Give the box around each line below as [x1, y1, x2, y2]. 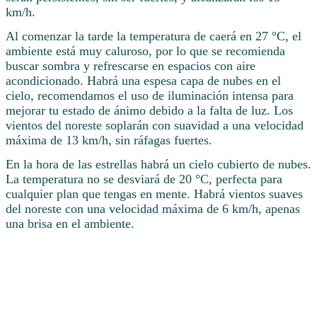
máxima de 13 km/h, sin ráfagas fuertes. [6, 133, 212, 148]
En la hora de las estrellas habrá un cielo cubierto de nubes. [6, 157, 311, 172]
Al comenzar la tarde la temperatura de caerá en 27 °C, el [6, 29, 301, 44]
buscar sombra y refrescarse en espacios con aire [6, 59, 255, 74]
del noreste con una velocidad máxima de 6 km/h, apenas [6, 202, 300, 217]
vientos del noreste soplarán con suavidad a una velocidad [6, 118, 304, 133]
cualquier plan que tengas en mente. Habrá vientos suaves [6, 187, 303, 202]
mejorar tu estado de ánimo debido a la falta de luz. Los [6, 103, 293, 118]
